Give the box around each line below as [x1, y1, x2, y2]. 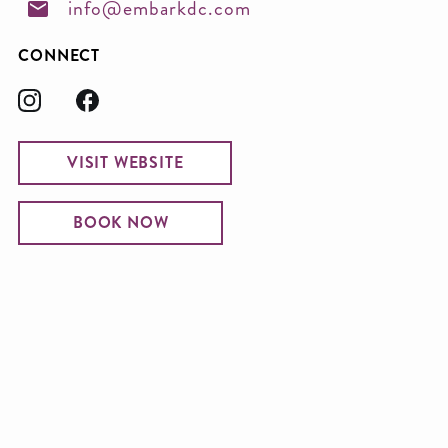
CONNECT [18, 43, 100, 67]
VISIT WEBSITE [67, 150, 184, 174]
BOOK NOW [73, 210, 169, 234]
